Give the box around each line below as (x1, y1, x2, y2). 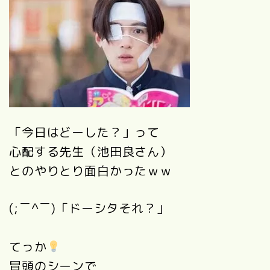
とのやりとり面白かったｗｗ (9, 162, 172, 180)
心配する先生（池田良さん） (9, 143, 172, 160)
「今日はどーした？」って (9, 124, 160, 141)
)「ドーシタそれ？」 (51, 199, 169, 217)
